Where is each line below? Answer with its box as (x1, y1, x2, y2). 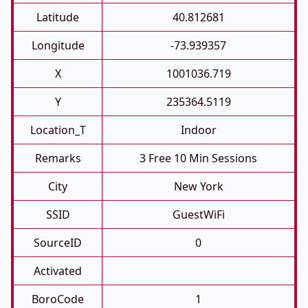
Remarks (34, 151, 81, 166)
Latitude (36, 10, 79, 25)
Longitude (31, 38, 85, 53)
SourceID (34, 235, 82, 250)
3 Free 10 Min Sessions (140, 151, 257, 166)
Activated (34, 263, 82, 278)
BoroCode (32, 291, 84, 307)
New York (173, 179, 223, 194)
